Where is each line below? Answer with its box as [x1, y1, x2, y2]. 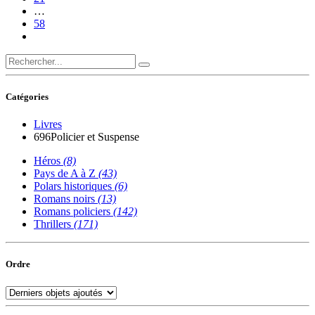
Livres [34, 118, 62, 131]
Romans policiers [34, 205, 113, 218]
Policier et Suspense [51, 131, 139, 143]
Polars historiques [34, 180, 115, 193]
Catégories [6, 91, 49, 103]
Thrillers [34, 218, 74, 231]
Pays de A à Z [34, 167, 98, 180]
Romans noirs [34, 193, 98, 205]
